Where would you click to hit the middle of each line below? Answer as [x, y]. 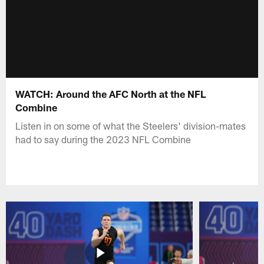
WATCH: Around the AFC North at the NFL [111, 93]
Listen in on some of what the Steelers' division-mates [131, 125]
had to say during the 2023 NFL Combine [103, 139]
